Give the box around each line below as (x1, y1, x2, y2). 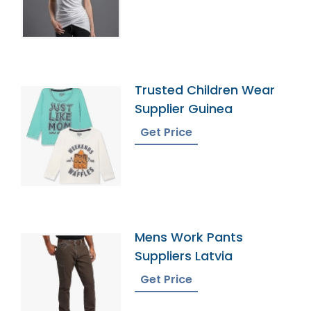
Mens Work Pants (135, 228, 244, 246)
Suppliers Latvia (135, 247, 233, 265)
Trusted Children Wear (135, 81, 276, 99)
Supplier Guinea (135, 100, 233, 118)
